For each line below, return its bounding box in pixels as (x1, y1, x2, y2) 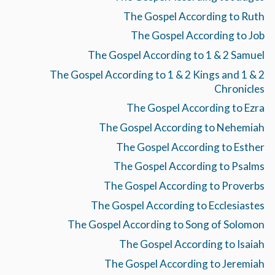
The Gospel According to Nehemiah (98, 121, 265, 134)
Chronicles (214, 82, 265, 95)
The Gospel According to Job (130, 29, 265, 42)
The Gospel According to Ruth (123, 9, 265, 23)
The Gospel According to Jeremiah (104, 257, 265, 270)
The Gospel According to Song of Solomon (67, 218, 265, 231)
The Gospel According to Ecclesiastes (90, 198, 265, 212)
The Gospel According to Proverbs (103, 179, 265, 193)
